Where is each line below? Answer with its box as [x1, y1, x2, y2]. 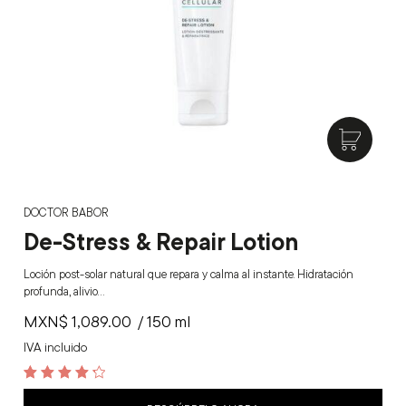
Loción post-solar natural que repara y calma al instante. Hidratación [24, 266, 353, 282]
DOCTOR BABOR [24, 205, 109, 220]
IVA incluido [24, 339, 88, 356]
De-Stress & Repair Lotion [24, 227, 298, 256]
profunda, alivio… [24, 284, 104, 299]
